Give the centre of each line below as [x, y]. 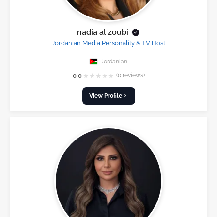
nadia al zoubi [102, 32]
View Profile [105, 95]
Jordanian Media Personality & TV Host [108, 43]
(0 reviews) [130, 75]
